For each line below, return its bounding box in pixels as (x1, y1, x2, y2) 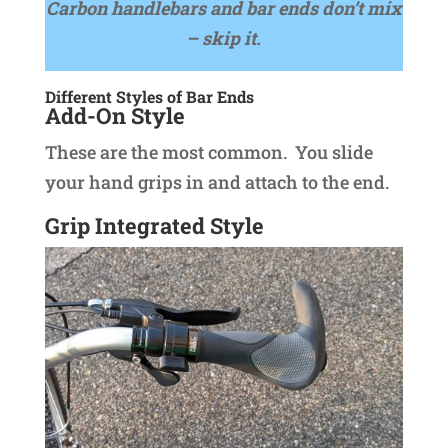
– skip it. (186, 26, 262, 51)
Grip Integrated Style (44, 211, 264, 241)
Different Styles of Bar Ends (44, 86, 254, 108)
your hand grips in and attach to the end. (44, 170, 389, 195)
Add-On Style (44, 101, 185, 131)
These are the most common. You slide (44, 140, 373, 165)
